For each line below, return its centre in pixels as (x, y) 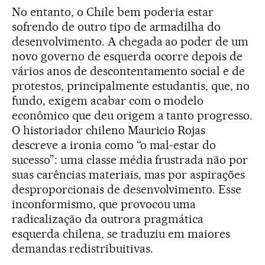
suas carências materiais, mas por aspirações (129, 174)
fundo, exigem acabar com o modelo (108, 101)
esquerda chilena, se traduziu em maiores (121, 234)
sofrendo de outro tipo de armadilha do (117, 27)
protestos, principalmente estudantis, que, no (131, 86)
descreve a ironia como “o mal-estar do (114, 145)
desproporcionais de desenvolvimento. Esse (127, 189)
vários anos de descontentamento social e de (129, 71)
